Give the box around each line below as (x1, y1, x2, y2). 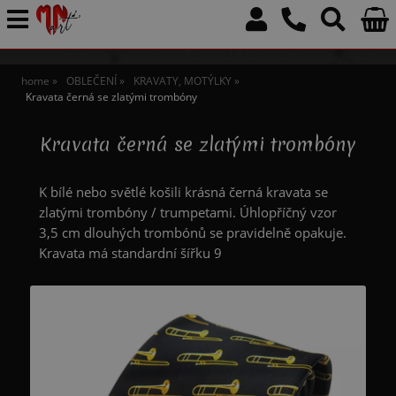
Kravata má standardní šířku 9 (38, 243, 222, 263)
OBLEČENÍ (65, 73, 117, 89)
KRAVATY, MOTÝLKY (133, 73, 232, 89)
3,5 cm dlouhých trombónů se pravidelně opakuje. (38, 223, 346, 242)
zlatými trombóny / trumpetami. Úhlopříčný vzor (38, 202, 337, 222)
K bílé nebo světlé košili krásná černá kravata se (38, 182, 328, 202)
